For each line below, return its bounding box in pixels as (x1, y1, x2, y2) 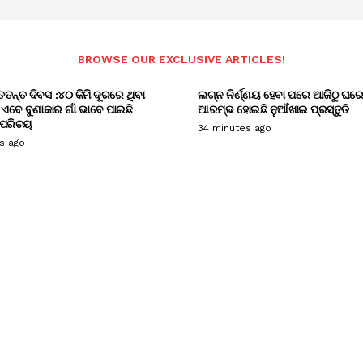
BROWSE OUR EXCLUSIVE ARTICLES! (78, 52, 285, 66)
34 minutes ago (198, 122, 271, 134)
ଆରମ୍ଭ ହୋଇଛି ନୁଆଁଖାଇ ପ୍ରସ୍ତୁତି (198, 100, 352, 117)
